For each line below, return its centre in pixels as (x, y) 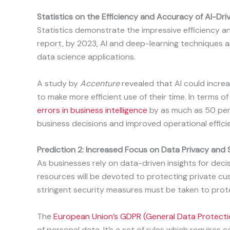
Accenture (100, 83)
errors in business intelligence (92, 110)
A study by (59, 83)
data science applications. (86, 57)
